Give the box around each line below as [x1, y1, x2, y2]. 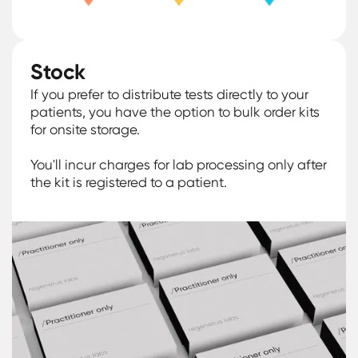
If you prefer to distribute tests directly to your [30, 86, 309, 102]
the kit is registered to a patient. [30, 173, 228, 190]
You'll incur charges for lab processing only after [30, 156, 328, 173]
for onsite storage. [30, 121, 141, 137]
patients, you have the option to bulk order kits [30, 103, 320, 120]
